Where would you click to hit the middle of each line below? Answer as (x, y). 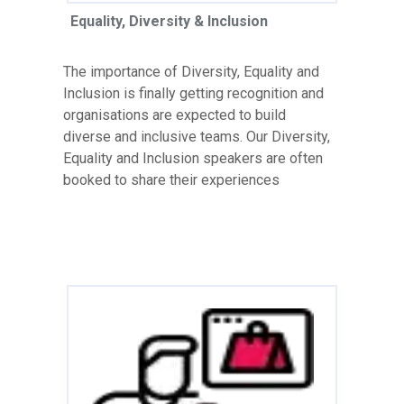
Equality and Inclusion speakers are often (193, 158)
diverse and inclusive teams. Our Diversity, (197, 136)
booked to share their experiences (171, 179)
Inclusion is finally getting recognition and (193, 93)
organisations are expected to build (174, 115)
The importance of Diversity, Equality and (191, 71)
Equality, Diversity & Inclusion (169, 21)
